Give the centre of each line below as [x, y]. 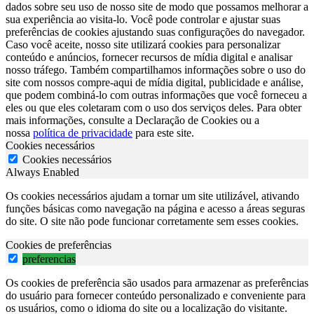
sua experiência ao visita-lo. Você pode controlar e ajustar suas [143, 19]
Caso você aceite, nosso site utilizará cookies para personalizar [143, 44]
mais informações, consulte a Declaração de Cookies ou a [132, 120]
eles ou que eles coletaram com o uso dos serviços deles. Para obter [153, 107]
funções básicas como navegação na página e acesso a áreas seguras [155, 208]
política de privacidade [83, 132]
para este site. [163, 132]
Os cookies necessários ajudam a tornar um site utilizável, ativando [152, 196]
